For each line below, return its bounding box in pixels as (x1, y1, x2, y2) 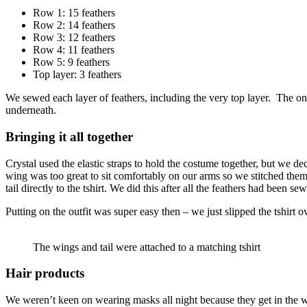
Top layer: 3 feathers (33, 69, 121, 81)
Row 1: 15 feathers (33, 7, 115, 19)
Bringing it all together (5, 129, 133, 144)
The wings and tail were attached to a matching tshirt (33, 241, 260, 253)
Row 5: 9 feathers (33, 56, 110, 69)
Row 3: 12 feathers (33, 32, 115, 44)
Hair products (5, 266, 84, 281)
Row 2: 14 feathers (33, 19, 115, 32)
